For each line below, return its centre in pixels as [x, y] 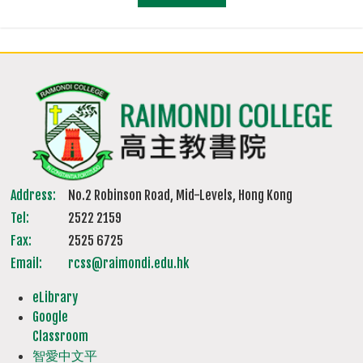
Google [50, 316]
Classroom [60, 336]
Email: [27, 263]
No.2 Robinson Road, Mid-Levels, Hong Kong [181, 195]
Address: [34, 195]
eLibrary [55, 297]
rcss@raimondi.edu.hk [129, 263]
